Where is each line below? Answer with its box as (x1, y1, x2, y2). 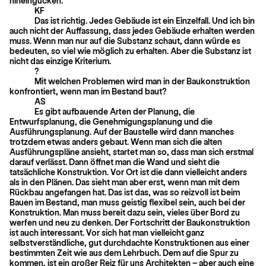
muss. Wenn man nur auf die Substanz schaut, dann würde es (9, 35, 240, 46)
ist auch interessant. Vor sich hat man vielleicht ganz (9, 227, 204, 237)
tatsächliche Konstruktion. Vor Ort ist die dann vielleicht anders (9, 166, 247, 177)
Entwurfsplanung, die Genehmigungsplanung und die (9, 116, 213, 126)
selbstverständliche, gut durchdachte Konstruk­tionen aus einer (9, 237, 249, 248)
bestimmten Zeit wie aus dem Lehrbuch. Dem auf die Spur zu (9, 247, 239, 258)
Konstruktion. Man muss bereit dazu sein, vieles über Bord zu (9, 207, 240, 217)
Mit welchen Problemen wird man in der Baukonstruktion (34, 75, 250, 86)
